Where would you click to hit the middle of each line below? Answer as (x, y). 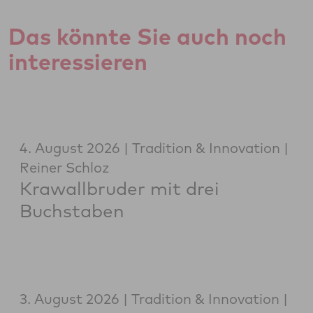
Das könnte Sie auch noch (147, 37)
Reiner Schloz (65, 168)
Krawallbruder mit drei (119, 189)
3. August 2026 (70, 299)
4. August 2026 (70, 148)
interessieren (78, 62)
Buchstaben (72, 211)
